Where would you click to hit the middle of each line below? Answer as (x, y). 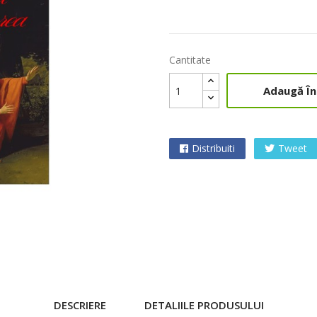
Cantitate (190, 60)
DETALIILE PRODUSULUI (204, 305)
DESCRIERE (80, 305)
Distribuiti (213, 148)
